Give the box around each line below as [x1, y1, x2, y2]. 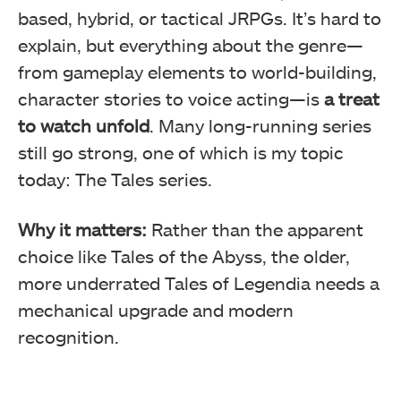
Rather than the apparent [147, 218, 363, 240]
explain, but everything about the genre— [18, 33, 363, 55]
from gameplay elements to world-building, [18, 60, 377, 82]
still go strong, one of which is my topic [18, 141, 344, 163]
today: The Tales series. [18, 167, 212, 190]
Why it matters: [18, 218, 147, 240]
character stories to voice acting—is [18, 87, 324, 109]
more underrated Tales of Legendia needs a [18, 271, 380, 294]
